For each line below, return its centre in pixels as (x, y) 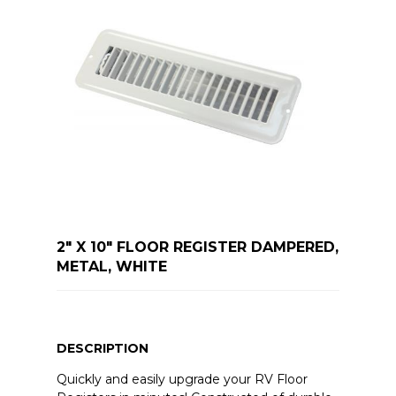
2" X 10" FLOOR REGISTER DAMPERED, (197, 247)
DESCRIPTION (102, 349)
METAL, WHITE (111, 267)
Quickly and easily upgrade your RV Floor (182, 380)
